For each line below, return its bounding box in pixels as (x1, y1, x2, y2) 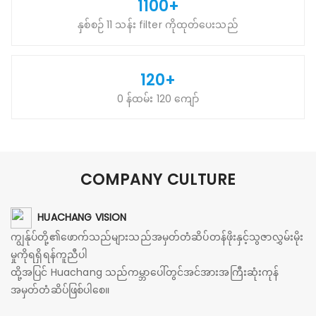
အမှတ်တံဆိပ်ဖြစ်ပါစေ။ (11, 282, 110, 297)
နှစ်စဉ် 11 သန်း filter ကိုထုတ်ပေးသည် (78, 18, 238, 32)
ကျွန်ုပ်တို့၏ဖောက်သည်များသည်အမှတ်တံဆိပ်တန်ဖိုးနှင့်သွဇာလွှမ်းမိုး (11, 229, 303, 244)
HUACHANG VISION (37, 209, 127, 224)
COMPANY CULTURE (80, 169, 236, 191)
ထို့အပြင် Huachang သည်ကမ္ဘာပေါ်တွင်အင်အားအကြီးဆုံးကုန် (11, 265, 279, 279)
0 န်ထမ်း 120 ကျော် (116, 91, 200, 106)
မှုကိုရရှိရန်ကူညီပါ (11, 247, 88, 262)
